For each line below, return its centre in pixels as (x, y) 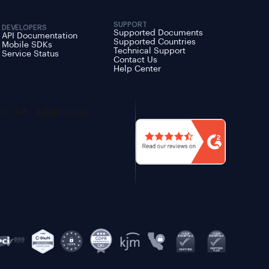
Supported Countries (155, 42)
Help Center (138, 69)
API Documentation (39, 36)
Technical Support (150, 51)
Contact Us (136, 60)
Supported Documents (159, 33)
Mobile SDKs (27, 45)
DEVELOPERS (24, 28)
